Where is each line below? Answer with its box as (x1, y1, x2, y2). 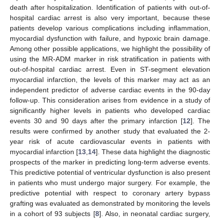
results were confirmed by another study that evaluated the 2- (10, 127, 210, 135)
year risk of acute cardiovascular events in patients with (10, 137, 210, 145)
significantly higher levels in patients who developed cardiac (10, 106, 210, 114)
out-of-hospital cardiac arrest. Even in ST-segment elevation (10, 65, 210, 73)
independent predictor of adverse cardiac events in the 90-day (10, 85, 210, 94)
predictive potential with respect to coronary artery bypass (10, 189, 210, 197)
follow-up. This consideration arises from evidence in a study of (10, 96, 210, 104)
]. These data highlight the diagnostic (96, 147, 210, 156)
